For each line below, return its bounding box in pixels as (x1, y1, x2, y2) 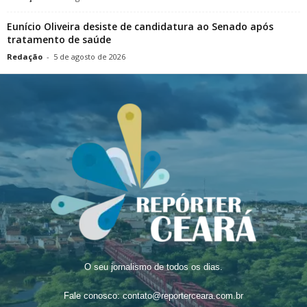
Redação (7, 51, 42, 62)
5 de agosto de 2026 (53, 51, 125, 62)
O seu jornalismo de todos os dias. (84, 261, 223, 272)
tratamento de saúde (7, 32, 111, 46)
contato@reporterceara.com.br (123, 290, 243, 301)
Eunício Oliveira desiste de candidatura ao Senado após (7, 19, 273, 33)
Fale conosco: (64, 290, 123, 301)
